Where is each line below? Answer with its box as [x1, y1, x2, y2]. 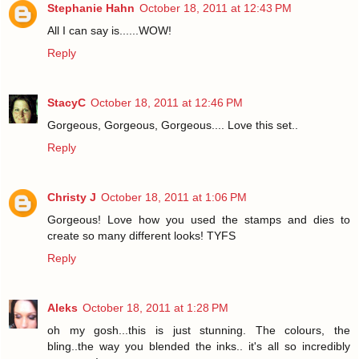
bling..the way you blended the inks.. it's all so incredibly [47, 339, 350, 353]
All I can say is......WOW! [47, 23, 171, 37]
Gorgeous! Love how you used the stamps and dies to [47, 212, 350, 226]
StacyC [47, 95, 86, 109]
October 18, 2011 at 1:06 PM [101, 190, 247, 204]
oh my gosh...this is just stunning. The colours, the [47, 323, 350, 337]
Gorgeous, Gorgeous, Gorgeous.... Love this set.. [47, 118, 298, 131]
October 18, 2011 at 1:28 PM [83, 301, 228, 314]
